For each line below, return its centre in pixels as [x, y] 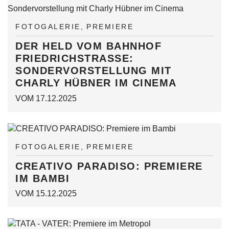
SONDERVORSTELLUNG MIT [94, 71]
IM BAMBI [42, 178]
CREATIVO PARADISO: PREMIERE [109, 166]
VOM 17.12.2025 [46, 98]
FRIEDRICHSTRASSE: [75, 58]
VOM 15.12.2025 [46, 193]
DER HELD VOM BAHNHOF [88, 46]
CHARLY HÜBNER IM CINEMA [96, 83]
